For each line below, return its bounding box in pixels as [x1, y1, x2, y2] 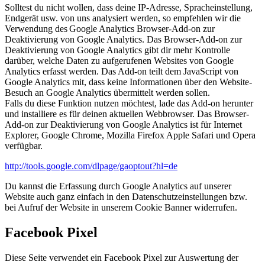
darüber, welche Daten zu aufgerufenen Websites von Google [5, 56, 234, 66]
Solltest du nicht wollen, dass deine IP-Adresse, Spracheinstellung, [5, 2, 253, 13]
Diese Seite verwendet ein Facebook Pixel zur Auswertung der [5, 252, 238, 263]
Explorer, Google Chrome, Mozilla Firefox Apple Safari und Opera [5, 130, 256, 141]
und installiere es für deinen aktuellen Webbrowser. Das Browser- [5, 109, 249, 119]
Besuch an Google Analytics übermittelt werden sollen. [5, 88, 212, 98]
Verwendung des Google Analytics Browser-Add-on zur [5, 24, 215, 34]
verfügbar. [5, 141, 45, 151]
